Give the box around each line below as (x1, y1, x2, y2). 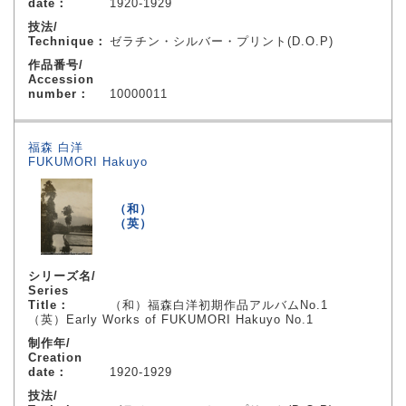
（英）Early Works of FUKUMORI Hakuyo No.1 (28, 313, 314, 326)
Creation (28, 351, 82, 364)
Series (28, 284, 69, 297)
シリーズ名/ (28, 269, 96, 283)
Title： (28, 298, 70, 312)
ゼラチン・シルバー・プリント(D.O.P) (110, 34, 333, 48)
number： (28, 87, 90, 101)
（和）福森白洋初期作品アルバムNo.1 (110, 298, 328, 312)
